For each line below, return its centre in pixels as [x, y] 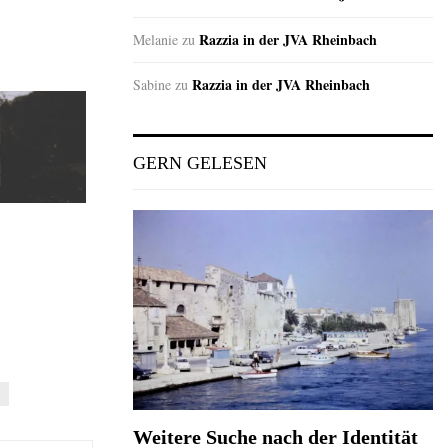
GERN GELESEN [200, 163]
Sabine [152, 85]
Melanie [155, 40]
